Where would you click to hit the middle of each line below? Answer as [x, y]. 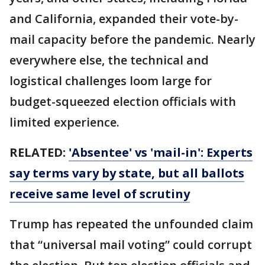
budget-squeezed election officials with [123, 101]
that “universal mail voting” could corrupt [131, 245]
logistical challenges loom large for [111, 81]
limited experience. [64, 122]
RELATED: [39, 152]
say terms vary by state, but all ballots [127, 173]
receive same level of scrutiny [100, 194]
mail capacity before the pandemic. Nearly [132, 39]
